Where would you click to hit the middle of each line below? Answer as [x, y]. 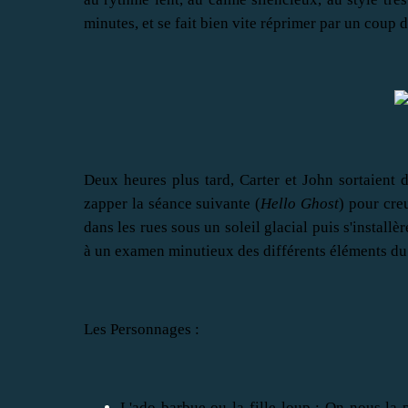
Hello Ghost [300, 203]
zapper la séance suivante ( [173, 203]
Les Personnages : [142, 329]
